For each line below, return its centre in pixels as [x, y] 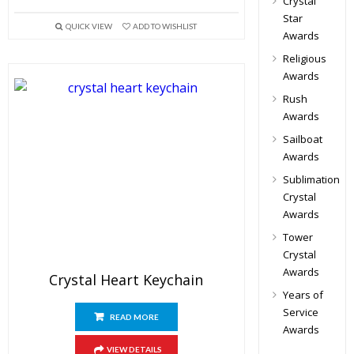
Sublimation [311, 179]
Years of [303, 295]
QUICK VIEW [88, 26]
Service [300, 312]
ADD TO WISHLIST [164, 26]
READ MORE [134, 317]
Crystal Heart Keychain [126, 280]
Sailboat [302, 139]
